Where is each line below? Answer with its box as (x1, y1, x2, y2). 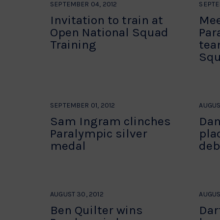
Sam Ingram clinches (50, 114, 171, 128)
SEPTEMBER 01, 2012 (50, 101, 115, 110)
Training (50, 37, 96, 52)
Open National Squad (50, 25, 168, 39)
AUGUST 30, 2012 (50, 190, 104, 198)
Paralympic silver (50, 126, 147, 140)
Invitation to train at (50, 13, 163, 27)
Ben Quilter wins (50, 203, 143, 217)
